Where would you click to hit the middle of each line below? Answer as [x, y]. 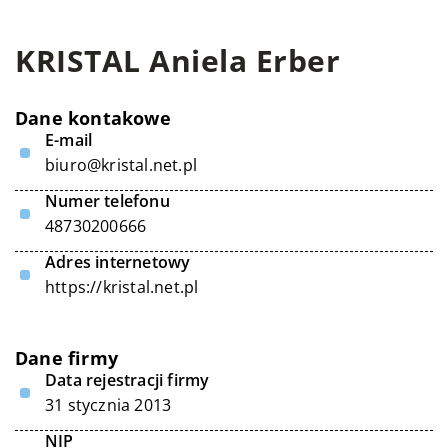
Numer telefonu [107, 201]
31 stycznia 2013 [108, 405]
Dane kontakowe [93, 118]
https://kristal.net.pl [122, 287]
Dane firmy [66, 358]
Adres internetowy [118, 262]
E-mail [69, 140]
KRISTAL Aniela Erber [177, 60]
